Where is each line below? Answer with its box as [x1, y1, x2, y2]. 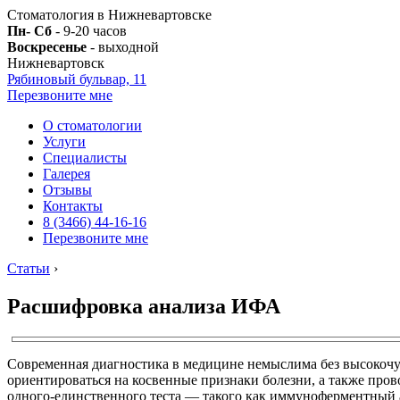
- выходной [87, 39, 159, 54]
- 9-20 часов [52, 23, 127, 38]
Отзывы [43, 182, 92, 197]
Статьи [7, 261, 50, 276]
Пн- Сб [7, 23, 52, 38]
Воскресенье [7, 39, 87, 54]
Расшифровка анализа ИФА [7, 294, 280, 318]
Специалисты [43, 150, 127, 165]
